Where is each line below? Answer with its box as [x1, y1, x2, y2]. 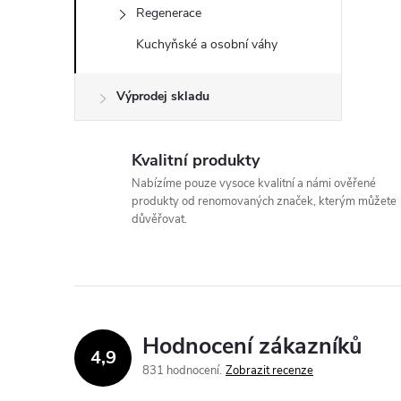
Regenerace [136, 4, 201, 21]
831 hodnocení [142, 363, 222, 379]
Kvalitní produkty [132, 149, 260, 171]
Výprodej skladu [116, 88, 209, 105]
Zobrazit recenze [226, 363, 313, 379]
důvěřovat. [132, 211, 187, 227]
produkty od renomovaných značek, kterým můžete [132, 193, 397, 209]
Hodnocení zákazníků [142, 331, 362, 362]
